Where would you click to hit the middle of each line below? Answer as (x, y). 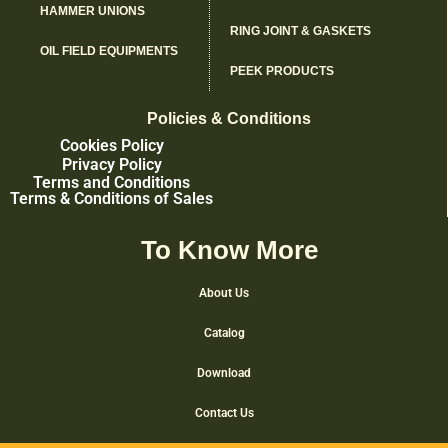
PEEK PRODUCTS (282, 70)
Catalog (224, 332)
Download (224, 372)
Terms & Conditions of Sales (111, 198)
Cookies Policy (111, 146)
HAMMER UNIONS (92, 10)
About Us (224, 292)
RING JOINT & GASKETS (301, 30)
